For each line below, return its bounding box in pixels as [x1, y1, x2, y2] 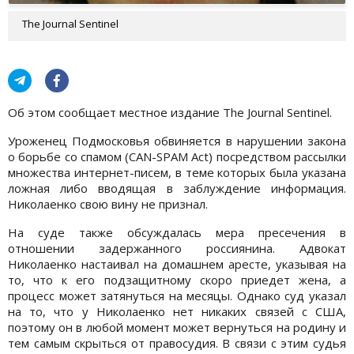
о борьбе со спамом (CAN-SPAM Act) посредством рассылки [8, 148, 346, 164]
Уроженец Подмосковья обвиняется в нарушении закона [8, 132, 346, 149]
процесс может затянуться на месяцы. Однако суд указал [8, 287, 346, 303]
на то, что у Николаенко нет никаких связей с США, [8, 303, 346, 319]
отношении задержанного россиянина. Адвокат [8, 239, 346, 256]
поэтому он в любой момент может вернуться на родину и [8, 318, 346, 335]
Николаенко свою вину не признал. [8, 195, 208, 212]
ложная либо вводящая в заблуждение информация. [8, 179, 346, 196]
